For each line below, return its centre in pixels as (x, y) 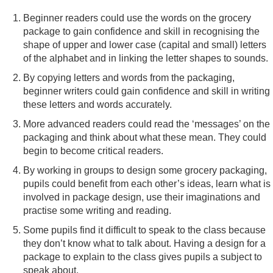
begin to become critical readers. (94, 151)
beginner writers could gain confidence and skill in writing (147, 91)
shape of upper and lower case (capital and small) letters (145, 44)
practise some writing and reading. (97, 210)
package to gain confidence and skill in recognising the (142, 31)
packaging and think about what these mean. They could (145, 137)
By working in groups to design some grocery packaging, (145, 170)
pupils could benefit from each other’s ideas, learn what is (147, 183)
